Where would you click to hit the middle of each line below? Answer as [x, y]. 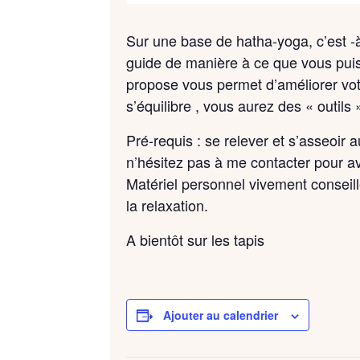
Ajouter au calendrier [221, 315]
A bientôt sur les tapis [195, 239]
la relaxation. [167, 205]
